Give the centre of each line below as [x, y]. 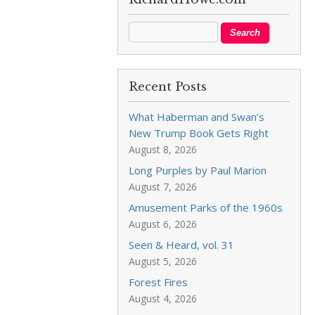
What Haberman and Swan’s [197, 117]
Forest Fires [159, 282]
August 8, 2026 [163, 149]
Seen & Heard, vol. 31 [182, 245]
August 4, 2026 [163, 298]
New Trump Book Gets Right [199, 133]
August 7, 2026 [163, 187]
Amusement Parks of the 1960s [206, 207]
